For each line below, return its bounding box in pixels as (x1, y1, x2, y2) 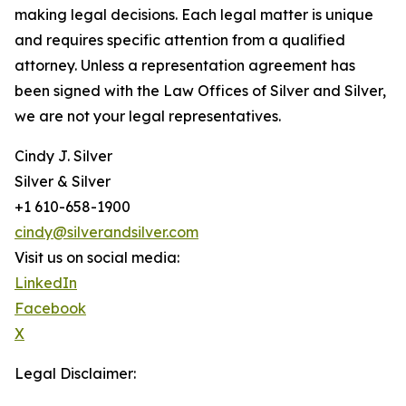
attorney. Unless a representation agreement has (14, 56, 355, 74)
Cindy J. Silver (14, 147, 112, 165)
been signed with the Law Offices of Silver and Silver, (14, 82, 386, 100)
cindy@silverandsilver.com (14, 223, 198, 241)
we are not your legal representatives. (14, 107, 281, 125)
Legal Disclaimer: (14, 364, 136, 382)
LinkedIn (14, 274, 77, 292)
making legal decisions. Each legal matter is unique (14, 5, 373, 24)
